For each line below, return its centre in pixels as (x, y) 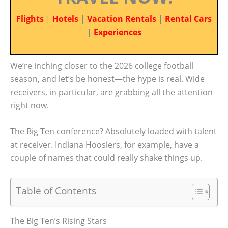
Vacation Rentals (122, 19)
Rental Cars (188, 19)
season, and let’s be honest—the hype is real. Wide (107, 79)
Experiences (117, 32)
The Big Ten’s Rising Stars (59, 221)
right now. (30, 105)
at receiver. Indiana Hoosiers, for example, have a (105, 145)
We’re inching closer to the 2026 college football (102, 65)
